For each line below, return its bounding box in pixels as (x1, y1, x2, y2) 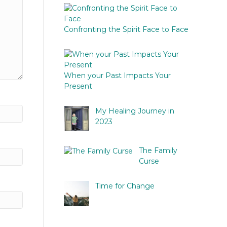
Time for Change (95, 181, 155, 191)
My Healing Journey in (95, 106, 174, 116)
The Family (138, 146, 177, 156)
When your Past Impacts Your (63, 71, 171, 81)
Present (63, 82, 92, 91)
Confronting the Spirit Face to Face (63, 25, 188, 34)
